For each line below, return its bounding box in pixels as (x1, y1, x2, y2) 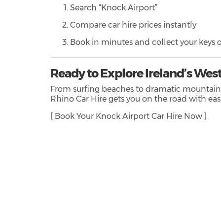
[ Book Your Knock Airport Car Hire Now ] (50, 111, 207, 121)
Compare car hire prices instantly (70, 20, 196, 30)
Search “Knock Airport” (70, 3, 157, 13)
